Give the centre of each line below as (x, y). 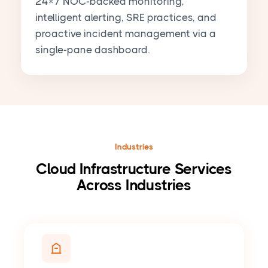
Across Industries (134, 185)
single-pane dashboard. (92, 50)
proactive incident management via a (126, 34)
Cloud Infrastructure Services (134, 169)
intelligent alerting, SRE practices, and (126, 18)
